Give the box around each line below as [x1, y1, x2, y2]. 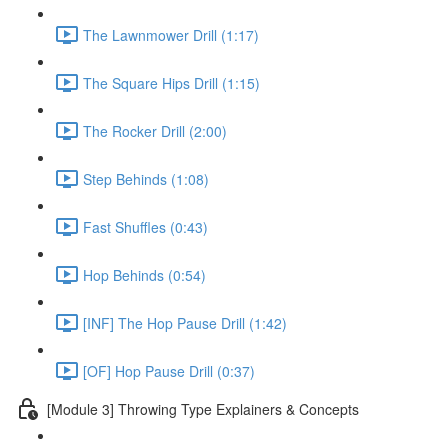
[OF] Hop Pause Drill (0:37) [83, 360, 255, 381]
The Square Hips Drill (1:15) [83, 72, 260, 93]
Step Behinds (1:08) [83, 168, 209, 189]
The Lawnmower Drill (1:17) [83, 24, 259, 45]
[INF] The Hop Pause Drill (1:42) [83, 312, 287, 333]
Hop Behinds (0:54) [83, 264, 206, 285]
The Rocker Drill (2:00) [83, 120, 227, 141]
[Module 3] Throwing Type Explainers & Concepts [47, 398, 359, 419]
